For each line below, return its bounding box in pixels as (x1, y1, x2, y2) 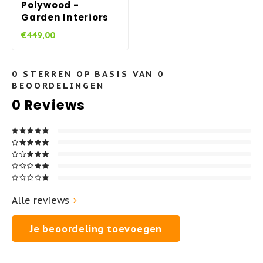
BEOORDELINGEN (12, 80, 104, 91)
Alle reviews (12, 194, 69, 206)
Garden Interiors (21, 11, 109, 23)
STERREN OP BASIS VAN (18, 68, 158, 79)
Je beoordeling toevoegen (30, 222, 163, 235)
